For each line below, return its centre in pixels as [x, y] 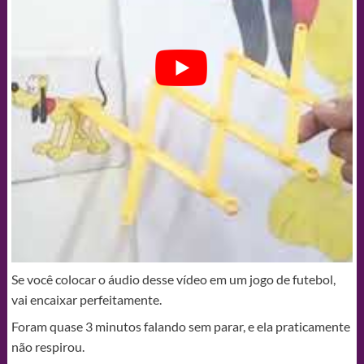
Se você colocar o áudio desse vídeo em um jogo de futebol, [173, 279]
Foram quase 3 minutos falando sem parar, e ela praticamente [180, 326]
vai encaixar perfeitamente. [86, 299]
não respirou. [48, 346]
